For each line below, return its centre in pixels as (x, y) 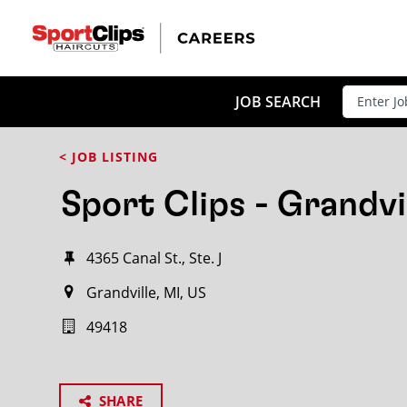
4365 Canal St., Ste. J (154, 258)
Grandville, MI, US (146, 293)
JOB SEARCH (278, 102)
